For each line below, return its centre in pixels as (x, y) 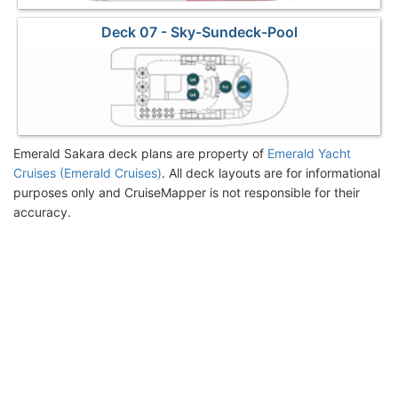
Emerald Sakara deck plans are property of (140, 154)
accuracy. (42, 212)
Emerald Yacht (309, 154)
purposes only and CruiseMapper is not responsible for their (187, 193)
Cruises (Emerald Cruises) (88, 173)
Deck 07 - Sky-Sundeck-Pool (199, 32)
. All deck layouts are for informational (271, 173)
